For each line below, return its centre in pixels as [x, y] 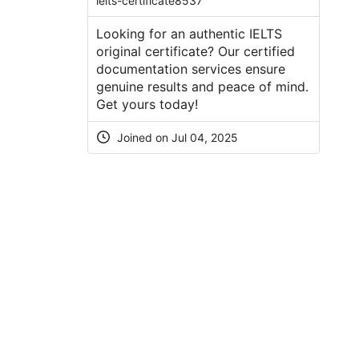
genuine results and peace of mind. [202, 86]
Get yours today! [147, 104]
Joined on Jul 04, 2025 [175, 137]
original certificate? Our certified [195, 51]
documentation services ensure [190, 69]
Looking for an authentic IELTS [189, 33]
